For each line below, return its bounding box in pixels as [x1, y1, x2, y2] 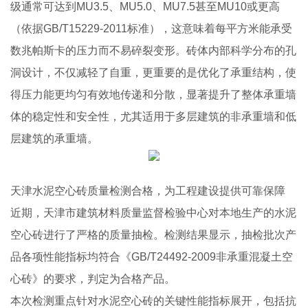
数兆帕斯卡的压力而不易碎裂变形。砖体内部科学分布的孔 [10, 45, 296, 56]
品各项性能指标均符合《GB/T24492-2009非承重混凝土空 [10, 251, 293, 263]
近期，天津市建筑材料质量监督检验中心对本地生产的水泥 [10, 207, 296, 219]
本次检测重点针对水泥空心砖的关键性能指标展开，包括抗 [10, 295, 296, 307]
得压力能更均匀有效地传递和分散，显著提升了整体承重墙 [10, 89, 296, 100]
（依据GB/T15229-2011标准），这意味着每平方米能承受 [10, 23, 292, 34]
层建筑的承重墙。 [10, 133, 98, 144]
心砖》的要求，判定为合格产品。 [10, 273, 175, 285]
